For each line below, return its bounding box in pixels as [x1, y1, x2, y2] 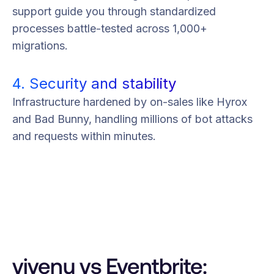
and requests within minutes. [12, 129, 156, 143]
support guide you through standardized [12, 4, 216, 18]
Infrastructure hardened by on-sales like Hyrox [12, 95, 247, 108]
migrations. [12, 39, 68, 52]
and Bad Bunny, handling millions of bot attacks [12, 112, 253, 125]
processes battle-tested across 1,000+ [12, 21, 207, 35]
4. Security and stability [12, 74, 176, 92]
